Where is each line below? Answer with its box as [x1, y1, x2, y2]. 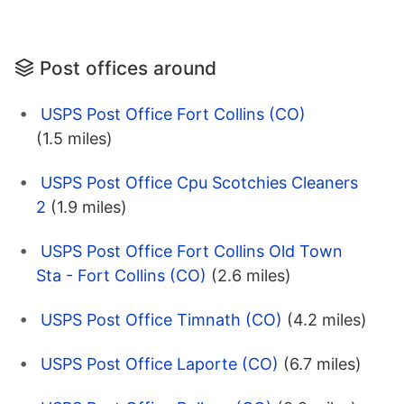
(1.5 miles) [36, 128, 113, 148]
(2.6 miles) [211, 265, 291, 285]
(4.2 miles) [287, 309, 367, 329]
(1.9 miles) [50, 197, 127, 216]
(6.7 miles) [283, 353, 362, 373]
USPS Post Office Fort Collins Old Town [41, 241, 343, 261]
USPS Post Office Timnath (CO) [41, 309, 282, 329]
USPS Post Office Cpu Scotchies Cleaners [41, 172, 358, 192]
